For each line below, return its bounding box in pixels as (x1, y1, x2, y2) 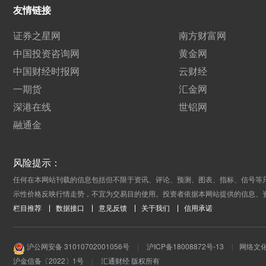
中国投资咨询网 (13, 46, 80, 61)
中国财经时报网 (13, 64, 80, 78)
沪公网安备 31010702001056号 (25, 241, 129, 252)
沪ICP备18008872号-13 (147, 241, 224, 252)
